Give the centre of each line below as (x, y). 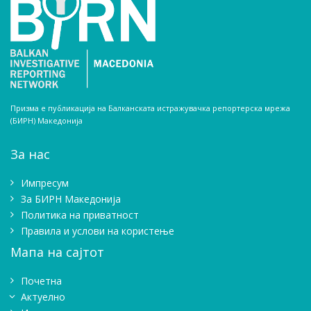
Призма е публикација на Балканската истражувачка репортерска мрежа (150, 108)
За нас (30, 154)
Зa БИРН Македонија (71, 199)
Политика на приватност (80, 215)
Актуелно (43, 297)
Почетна (41, 281)
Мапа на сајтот (57, 252)
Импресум (45, 183)
